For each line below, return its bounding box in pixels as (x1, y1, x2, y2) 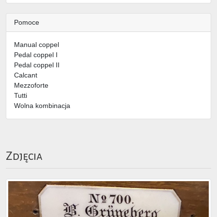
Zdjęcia (6, 150, 43, 162)
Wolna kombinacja (14, 101, 70, 109)
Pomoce (14, 18, 39, 26)
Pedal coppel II (14, 61, 60, 69)
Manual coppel (14, 40, 59, 48)
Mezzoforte (14, 81, 48, 89)
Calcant (14, 71, 37, 79)
